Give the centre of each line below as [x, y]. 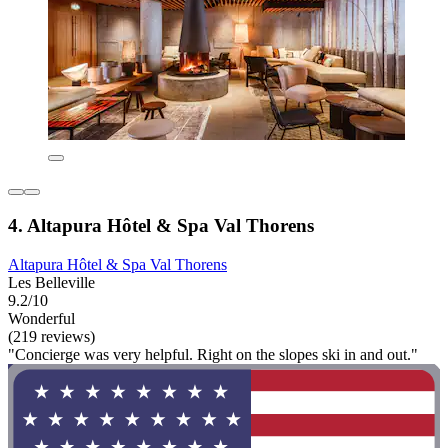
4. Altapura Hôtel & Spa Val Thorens [161, 226]
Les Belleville [51, 282]
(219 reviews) [51, 336]
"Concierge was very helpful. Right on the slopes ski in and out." [213, 354]
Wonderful [41, 318]
